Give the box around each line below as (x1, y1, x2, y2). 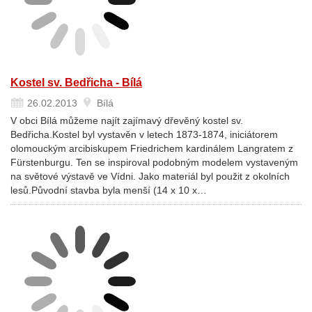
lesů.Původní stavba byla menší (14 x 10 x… (10, 185, 207, 196)
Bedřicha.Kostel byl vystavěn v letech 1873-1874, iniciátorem (10, 129, 278, 140)
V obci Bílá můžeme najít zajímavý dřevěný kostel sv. (10, 115, 243, 126)
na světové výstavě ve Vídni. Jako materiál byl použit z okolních (10, 171, 290, 182)
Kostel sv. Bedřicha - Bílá (10, 77, 142, 88)
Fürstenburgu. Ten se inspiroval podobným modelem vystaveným (10, 157, 298, 168)
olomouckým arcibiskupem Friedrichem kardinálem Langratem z (10, 143, 293, 154)
